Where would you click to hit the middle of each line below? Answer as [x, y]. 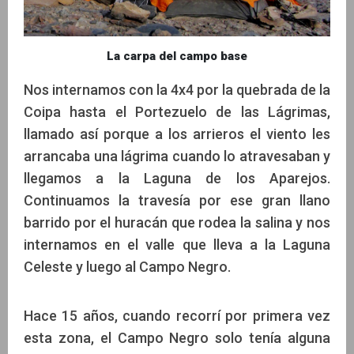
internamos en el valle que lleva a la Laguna [177, 245]
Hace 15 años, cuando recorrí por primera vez [177, 316]
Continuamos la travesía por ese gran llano [177, 201]
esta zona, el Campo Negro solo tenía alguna [177, 338]
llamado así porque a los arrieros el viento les [177, 134]
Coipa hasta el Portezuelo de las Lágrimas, [177, 112]
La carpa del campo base [177, 56]
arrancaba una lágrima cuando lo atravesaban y [177, 156]
